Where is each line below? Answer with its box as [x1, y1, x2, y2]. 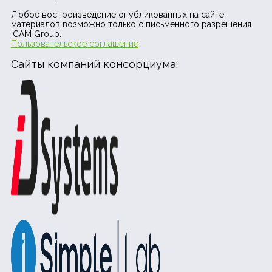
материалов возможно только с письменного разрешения [11, 19, 251, 30]
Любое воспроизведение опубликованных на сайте [11, 10, 224, 20]
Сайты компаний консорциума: [11, 57, 178, 70]
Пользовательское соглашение [11, 39, 138, 49]
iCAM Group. [11, 29, 61, 39]
